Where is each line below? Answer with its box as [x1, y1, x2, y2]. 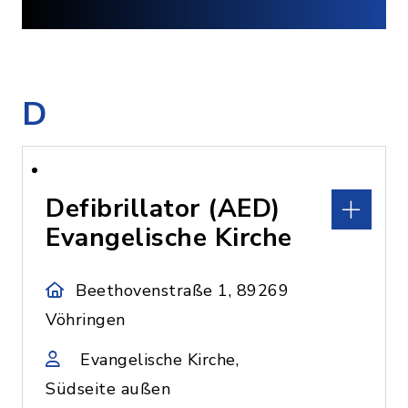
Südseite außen [46, 378, 170, 400]
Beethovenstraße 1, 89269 [76, 280, 290, 301]
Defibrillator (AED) [46, 191, 280, 226]
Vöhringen [46, 309, 126, 331]
